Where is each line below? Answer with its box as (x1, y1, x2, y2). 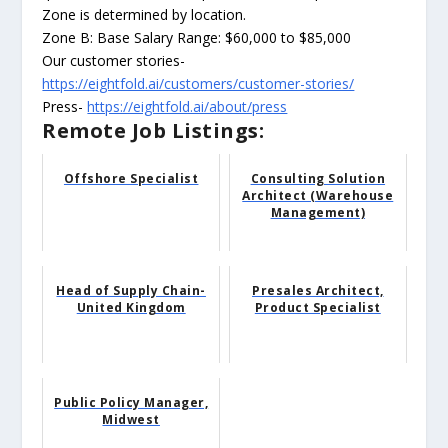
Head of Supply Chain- (56, 282, 206, 300)
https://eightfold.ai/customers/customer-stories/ (42, 74, 355, 94)
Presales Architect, (252, 282, 384, 300)
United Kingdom (76, 299, 186, 317)
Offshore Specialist (63, 170, 199, 188)
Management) (270, 204, 366, 222)
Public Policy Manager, (54, 394, 209, 412)
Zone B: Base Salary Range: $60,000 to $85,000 (42, 28, 352, 48)
